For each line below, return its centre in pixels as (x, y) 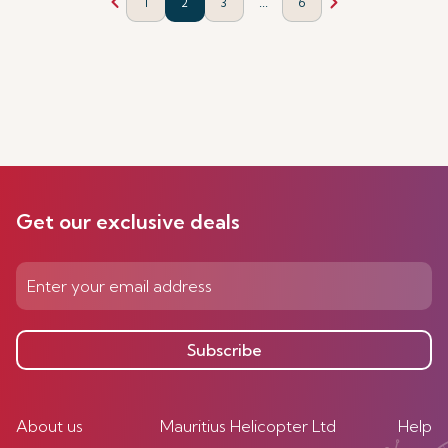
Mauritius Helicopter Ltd (248, 426)
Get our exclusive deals (128, 221)
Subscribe (224, 349)
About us (49, 426)
